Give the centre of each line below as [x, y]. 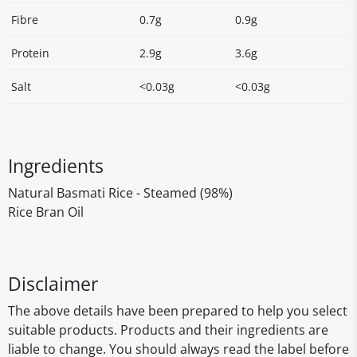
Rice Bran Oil [46, 212]
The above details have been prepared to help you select [178, 311]
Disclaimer [53, 284]
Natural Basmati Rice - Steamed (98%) [120, 193]
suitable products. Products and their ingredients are [168, 330]
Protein [30, 53]
